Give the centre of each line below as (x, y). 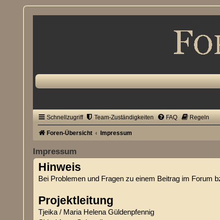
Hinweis (60, 167)
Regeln (200, 117)
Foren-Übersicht (70, 133)
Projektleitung (76, 201)
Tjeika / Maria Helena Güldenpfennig (96, 212)
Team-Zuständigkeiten (124, 117)
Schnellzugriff (65, 117)
